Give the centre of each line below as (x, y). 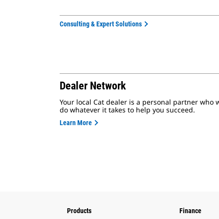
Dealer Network (93, 86)
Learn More (76, 123)
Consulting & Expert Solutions (101, 24)
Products (79, 211)
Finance (190, 211)
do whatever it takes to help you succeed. (127, 110)
